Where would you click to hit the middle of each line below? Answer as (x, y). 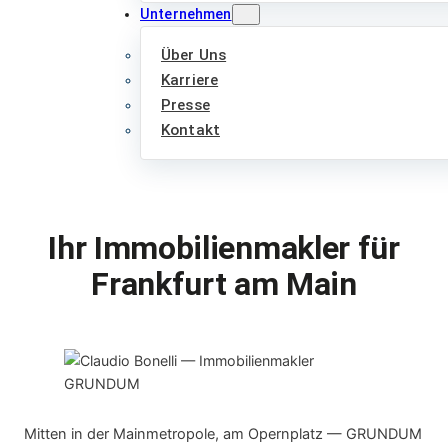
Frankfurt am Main (224, 284)
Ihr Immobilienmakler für (224, 248)
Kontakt (190, 130)
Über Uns (194, 55)
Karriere (190, 80)
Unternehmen (186, 14)
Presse (185, 105)
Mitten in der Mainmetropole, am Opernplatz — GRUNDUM (223, 434)
